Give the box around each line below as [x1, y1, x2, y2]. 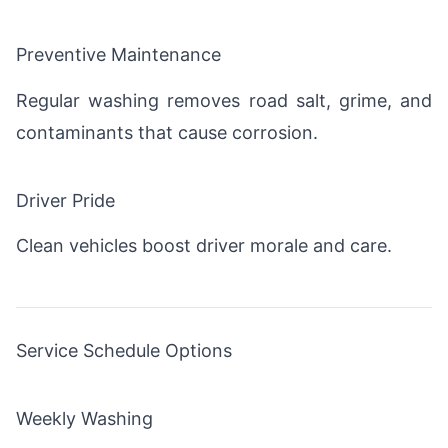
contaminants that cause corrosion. [16, 121, 318, 143]
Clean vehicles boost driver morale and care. [16, 235, 392, 257]
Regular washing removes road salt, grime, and [16, 89, 432, 111]
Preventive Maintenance [16, 44, 221, 66]
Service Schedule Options [16, 340, 232, 362]
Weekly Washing [16, 408, 153, 430]
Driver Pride [16, 189, 115, 211]
